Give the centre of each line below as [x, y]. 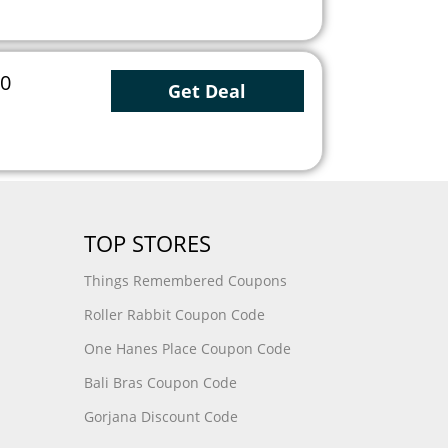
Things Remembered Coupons [185, 280]
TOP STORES [147, 243]
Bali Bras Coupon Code [160, 382]
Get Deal [207, 91]
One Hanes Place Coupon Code [187, 348]
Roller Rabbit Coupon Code [174, 314]
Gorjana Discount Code [160, 416]
